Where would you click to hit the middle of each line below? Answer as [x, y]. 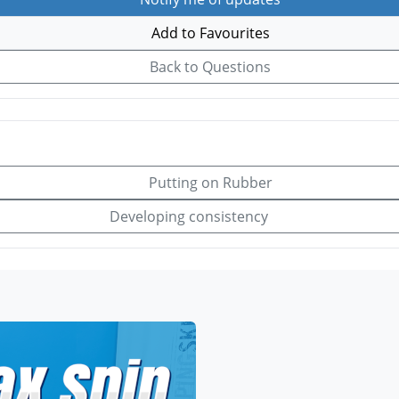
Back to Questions [208, 66]
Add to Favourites [208, 33]
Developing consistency [191, 217]
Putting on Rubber [208, 183]
